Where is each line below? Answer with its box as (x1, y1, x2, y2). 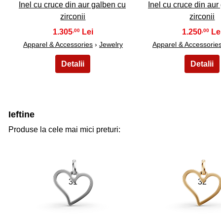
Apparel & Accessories (23, 40, 93, 48)
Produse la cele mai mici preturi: (8, 125, 120, 134)
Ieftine (8, 109, 35, 119)
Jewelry (99, 40, 123, 48)
